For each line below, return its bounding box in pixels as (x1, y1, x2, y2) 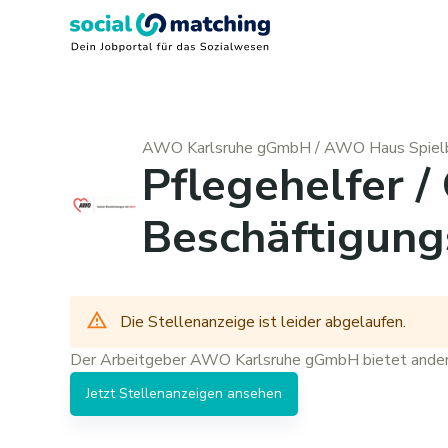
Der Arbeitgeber (70, 349, 190, 371)
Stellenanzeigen (119, 384, 223, 403)
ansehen (223, 384, 282, 403)
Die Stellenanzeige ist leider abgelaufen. (120, 311, 406, 333)
